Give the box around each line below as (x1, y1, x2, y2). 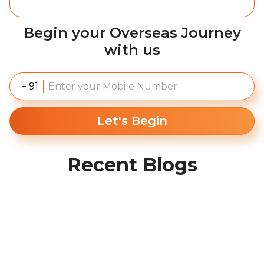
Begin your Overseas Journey (23, 24, 241, 41)
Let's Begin (97, 114, 167, 128)
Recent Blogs (67, 153, 197, 176)
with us (104, 41, 160, 58)
